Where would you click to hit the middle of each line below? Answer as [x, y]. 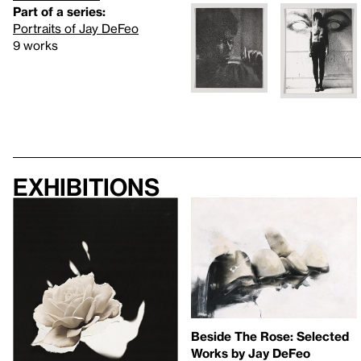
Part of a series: [59, 11]
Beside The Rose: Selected [270, 336]
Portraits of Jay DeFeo [76, 28]
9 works [35, 45]
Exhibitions [86, 187]
